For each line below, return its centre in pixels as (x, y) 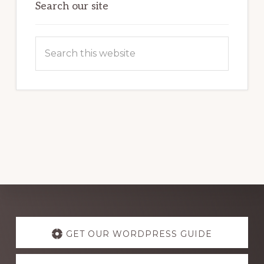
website (53, 77)
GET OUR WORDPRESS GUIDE (139, 234)
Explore (47, 220)
